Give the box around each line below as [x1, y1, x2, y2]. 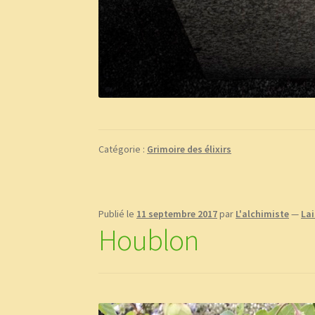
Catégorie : [98, 142, 148, 155]
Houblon [98, 221, 199, 258]
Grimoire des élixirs [147, 142, 232, 155]
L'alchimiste [236, 207, 290, 220]
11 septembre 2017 [136, 207, 218, 220]
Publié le [98, 207, 137, 220]
